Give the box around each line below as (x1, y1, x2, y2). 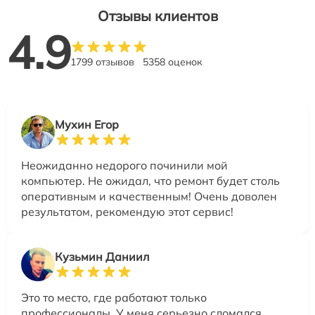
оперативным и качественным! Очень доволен (21, 189, 277, 203)
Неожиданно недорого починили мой (21, 158, 228, 172)
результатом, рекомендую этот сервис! (21, 205, 233, 219)
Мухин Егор (55, 117, 119, 131)
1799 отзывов (70, 56, 134, 68)
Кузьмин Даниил (55, 250, 149, 264)
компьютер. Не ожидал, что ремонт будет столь (21, 174, 280, 188)
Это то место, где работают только (21, 290, 207, 304)
